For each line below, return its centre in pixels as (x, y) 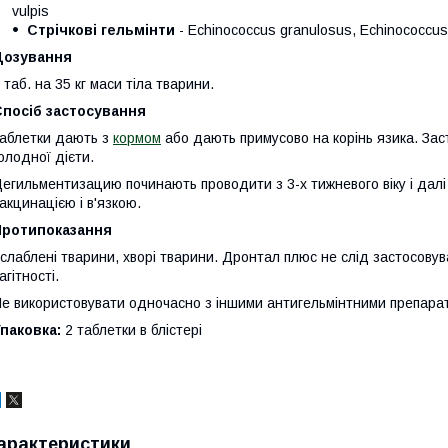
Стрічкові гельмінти (101, 30)
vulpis (30, 11)
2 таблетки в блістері (131, 330)
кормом (137, 138)
